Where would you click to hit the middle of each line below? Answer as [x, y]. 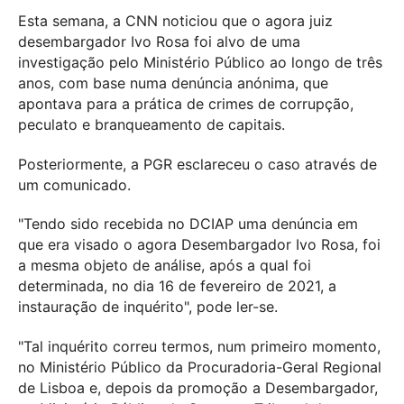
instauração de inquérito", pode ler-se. [148, 307]
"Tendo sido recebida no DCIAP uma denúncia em [188, 224]
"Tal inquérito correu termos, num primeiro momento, [199, 347]
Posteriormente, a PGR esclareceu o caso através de [197, 164]
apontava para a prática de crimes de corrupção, [186, 103]
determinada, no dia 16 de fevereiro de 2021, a [177, 286]
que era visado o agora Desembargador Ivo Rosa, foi [199, 245]
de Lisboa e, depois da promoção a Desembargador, [198, 388]
